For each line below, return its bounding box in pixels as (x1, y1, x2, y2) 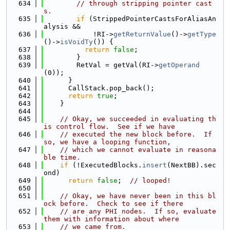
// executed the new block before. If (60, 130, 212, 138)
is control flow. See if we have (44, 123, 175, 130)
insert (142, 161, 167, 169)
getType (187, 30, 216, 38)
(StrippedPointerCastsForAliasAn (85, 15, 216, 23)
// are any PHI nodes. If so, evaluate (60, 207, 216, 215)
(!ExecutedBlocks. (68, 161, 142, 169)
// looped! (130, 177, 171, 184)
